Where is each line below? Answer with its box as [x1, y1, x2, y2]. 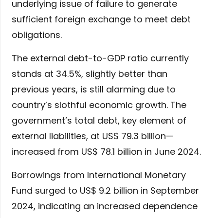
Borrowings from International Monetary [12, 169, 186, 182]
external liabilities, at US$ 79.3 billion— [12, 130, 173, 143]
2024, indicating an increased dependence [12, 200, 198, 213]
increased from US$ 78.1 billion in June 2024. [12, 145, 201, 158]
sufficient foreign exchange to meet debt [12, 13, 191, 26]
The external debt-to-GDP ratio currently [12, 52, 189, 65]
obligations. [12, 29, 62, 41]
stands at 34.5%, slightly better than [12, 68, 167, 80]
